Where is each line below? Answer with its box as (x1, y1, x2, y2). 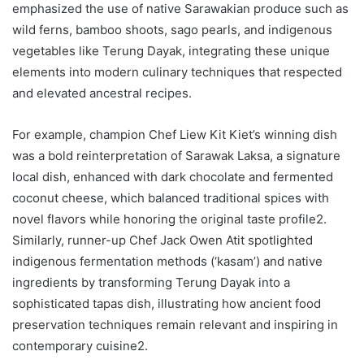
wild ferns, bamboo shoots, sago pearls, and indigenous (12, 21, 332, 37)
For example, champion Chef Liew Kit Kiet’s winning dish (12, 126, 337, 142)
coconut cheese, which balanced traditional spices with (12, 189, 329, 206)
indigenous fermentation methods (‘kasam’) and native (12, 253, 323, 269)
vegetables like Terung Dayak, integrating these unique (12, 42, 330, 58)
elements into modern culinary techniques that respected (12, 63, 342, 80)
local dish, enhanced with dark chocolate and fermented (12, 168, 333, 184)
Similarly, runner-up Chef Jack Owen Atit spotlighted (12, 232, 313, 248)
